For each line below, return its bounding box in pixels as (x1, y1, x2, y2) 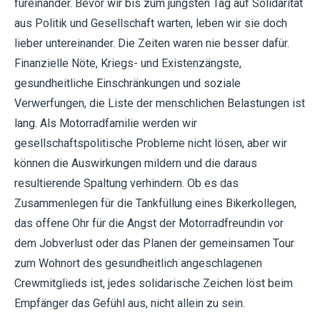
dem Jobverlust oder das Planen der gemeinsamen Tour (14, 236, 294, 250)
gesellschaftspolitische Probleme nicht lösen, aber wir (14, 136, 287, 150)
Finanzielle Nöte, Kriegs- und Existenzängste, (14, 56, 241, 70)
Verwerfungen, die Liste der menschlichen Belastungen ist (14, 96, 305, 110)
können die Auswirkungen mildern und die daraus (14, 156, 257, 170)
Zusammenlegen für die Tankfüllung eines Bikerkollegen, (14, 196, 296, 210)
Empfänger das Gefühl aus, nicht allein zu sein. (14, 296, 245, 310)
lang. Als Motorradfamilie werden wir (14, 116, 197, 130)
